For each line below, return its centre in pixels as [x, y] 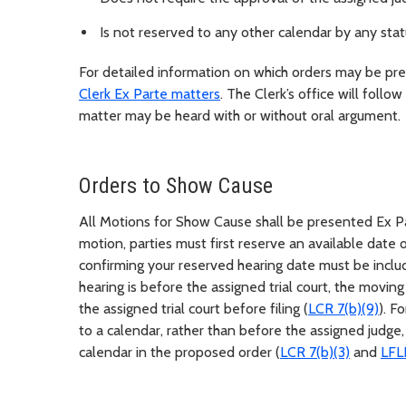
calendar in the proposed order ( [179, 353]
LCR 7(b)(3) [315, 353]
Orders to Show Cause [176, 186]
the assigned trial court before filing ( [193, 309]
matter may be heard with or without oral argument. [240, 116]
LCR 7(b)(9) [343, 309]
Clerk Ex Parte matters [150, 94]
